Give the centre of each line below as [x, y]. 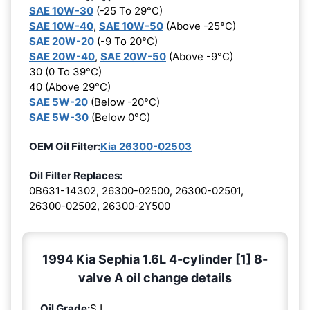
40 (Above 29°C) [70, 86]
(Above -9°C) [200, 56]
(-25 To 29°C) [128, 10]
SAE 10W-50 [131, 26]
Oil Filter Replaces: [76, 175]
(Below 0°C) [119, 117]
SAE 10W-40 [61, 26]
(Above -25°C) [200, 26]
